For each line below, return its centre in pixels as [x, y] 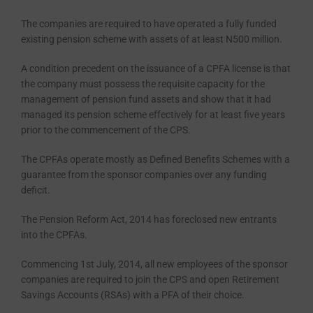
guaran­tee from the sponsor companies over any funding [144, 175]
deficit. [36, 190]
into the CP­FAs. [54, 235]
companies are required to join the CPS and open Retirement [150, 280]
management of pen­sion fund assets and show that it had [146, 100]
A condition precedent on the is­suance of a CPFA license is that [156, 69]
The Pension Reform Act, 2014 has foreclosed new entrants [149, 220]
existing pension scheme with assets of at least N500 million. [152, 39]
